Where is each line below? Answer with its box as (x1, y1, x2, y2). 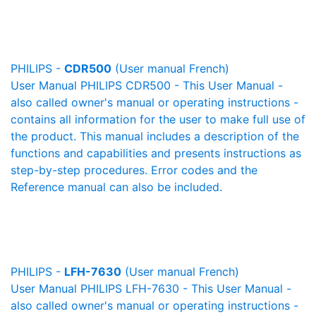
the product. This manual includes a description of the (11, 129, 299, 143)
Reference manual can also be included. (11, 180, 222, 194)
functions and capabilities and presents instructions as (11, 146, 301, 160)
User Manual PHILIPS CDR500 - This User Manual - (11, 78, 283, 92)
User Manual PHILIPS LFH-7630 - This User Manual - (11, 281, 291, 296)
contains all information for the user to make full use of (11, 112, 305, 126)
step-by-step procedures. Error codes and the (11, 163, 257, 177)
